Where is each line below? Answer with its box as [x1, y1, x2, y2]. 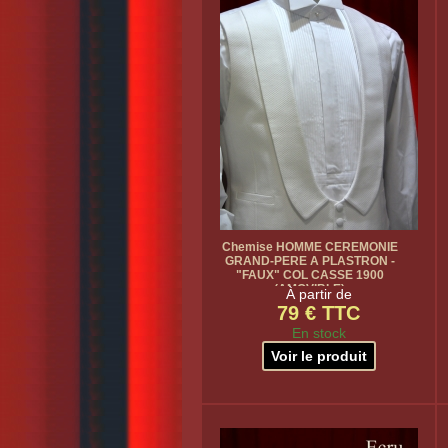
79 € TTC [277, 302, 360, 324]
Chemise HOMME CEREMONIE [221, 240, 398, 254]
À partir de [285, 286, 352, 302]
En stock [291, 325, 346, 341]
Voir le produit [270, 348, 367, 364]
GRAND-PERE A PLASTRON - [224, 254, 395, 268]
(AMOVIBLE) [274, 282, 345, 296]
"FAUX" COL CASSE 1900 [235, 268, 384, 282]
